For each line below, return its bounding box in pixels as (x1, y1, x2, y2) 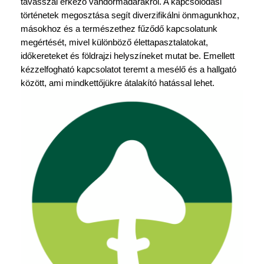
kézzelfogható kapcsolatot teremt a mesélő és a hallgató (20, 65, 236, 75)
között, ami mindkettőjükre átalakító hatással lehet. (20, 78, 214, 88)
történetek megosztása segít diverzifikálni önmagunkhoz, (20, 11, 239, 21)
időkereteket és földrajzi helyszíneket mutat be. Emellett (20, 51, 235, 61)
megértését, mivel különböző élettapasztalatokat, (20, 38, 208, 48)
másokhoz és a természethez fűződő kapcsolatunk (20, 24, 217, 34)
